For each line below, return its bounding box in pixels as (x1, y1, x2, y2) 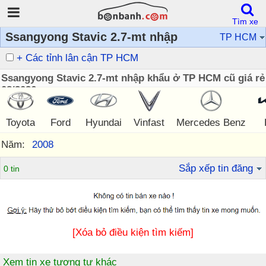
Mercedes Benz (176, 117, 246, 128)
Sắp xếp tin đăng (179, 163, 253, 174)
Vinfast (134, 117, 164, 128)
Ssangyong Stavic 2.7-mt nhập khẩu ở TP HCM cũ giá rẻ (1, 72, 265, 84)
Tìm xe (232, 17, 258, 26)
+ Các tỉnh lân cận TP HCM (17, 52, 138, 64)
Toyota (6, 117, 35, 128)
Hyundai (85, 117, 122, 128)
